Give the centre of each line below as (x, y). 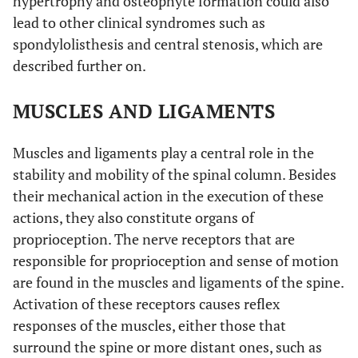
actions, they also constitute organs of (133, 217)
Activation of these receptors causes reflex (146, 303)
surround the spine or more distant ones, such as (167, 346)
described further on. (80, 65)
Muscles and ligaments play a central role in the (163, 152)
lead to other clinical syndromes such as (139, 22)
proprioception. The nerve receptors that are (154, 239)
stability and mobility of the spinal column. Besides (175, 174)
